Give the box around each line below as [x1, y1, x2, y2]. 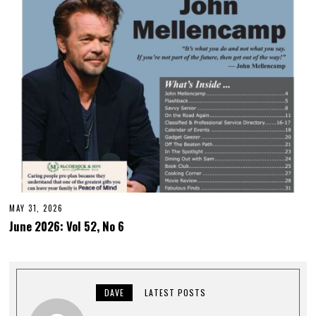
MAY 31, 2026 [9, 202, 63, 214]
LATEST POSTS [145, 286, 207, 298]
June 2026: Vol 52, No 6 [9, 217, 125, 235]
